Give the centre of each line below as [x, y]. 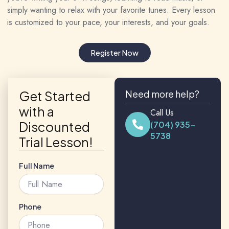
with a [37, 111]
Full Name [37, 166]
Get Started [55, 96]
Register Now [114, 53]
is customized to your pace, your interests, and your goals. [108, 22]
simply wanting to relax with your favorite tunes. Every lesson [111, 10]
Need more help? [162, 94]
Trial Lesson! [56, 142]
